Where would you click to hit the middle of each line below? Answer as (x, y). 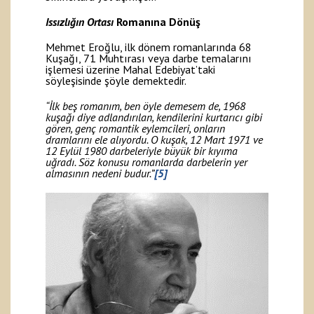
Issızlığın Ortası (81, 22)
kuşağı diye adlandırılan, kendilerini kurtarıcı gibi (154, 117)
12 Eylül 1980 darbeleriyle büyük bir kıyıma (142, 151)
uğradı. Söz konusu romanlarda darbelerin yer (146, 162)
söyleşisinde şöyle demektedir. (116, 81)
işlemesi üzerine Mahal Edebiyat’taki (130, 70)
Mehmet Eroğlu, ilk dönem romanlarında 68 (149, 47)
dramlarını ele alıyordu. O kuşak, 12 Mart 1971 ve (154, 140)
